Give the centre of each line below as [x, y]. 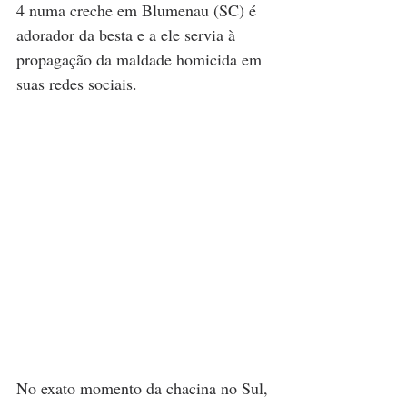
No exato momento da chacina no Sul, [144, 388]
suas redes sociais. [79, 84]
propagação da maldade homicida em [141, 60]
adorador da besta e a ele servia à [128, 35]
